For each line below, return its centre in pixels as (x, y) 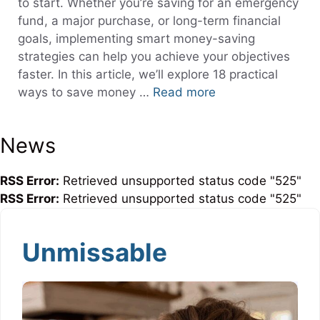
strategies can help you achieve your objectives (154, 57)
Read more (184, 92)
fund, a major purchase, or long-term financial (149, 21)
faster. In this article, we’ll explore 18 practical (148, 75)
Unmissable (95, 252)
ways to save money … (85, 92)
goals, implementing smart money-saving (136, 39)
